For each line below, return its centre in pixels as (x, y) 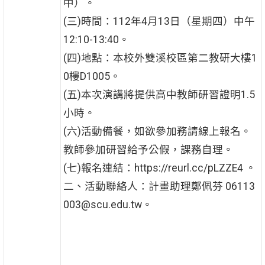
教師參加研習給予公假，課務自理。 (148, 150)
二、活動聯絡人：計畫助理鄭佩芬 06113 (159, 187)
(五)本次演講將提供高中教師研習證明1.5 (159, 95)
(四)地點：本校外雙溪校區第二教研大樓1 (160, 58)
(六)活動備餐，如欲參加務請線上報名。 (157, 132)
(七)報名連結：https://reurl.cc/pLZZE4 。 (159, 168)
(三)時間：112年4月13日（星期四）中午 (159, 22)
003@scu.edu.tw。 (108, 205)
